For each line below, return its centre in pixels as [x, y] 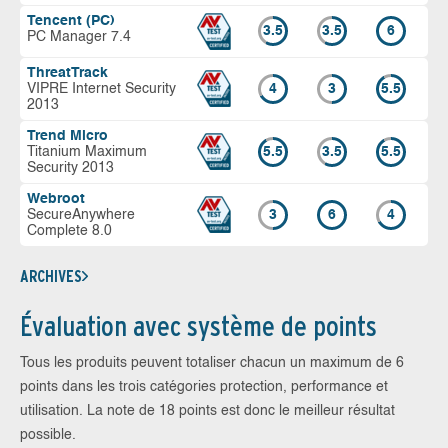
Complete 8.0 [69, 230]
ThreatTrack [67, 72]
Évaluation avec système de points [198, 325]
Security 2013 [70, 167]
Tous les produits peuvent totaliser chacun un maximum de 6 [212, 362]
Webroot [56, 198]
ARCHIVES [51, 276]
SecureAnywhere [81, 214]
